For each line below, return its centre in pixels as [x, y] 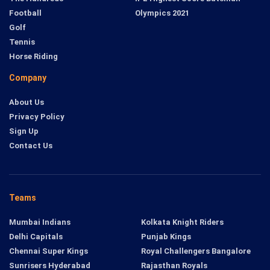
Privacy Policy [37, 117]
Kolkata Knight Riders [182, 222]
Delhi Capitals [36, 237]
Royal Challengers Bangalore [196, 251]
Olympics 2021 [162, 13]
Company [28, 78]
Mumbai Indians [40, 222]
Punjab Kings [166, 237]
